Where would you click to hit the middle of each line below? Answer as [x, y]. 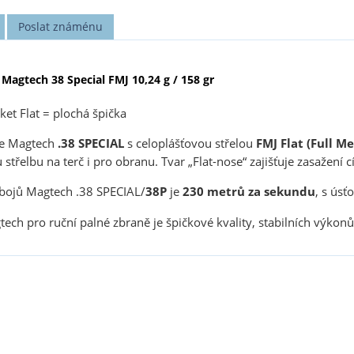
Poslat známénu [61, 26]
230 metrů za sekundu [249, 192]
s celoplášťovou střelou [191, 143]
